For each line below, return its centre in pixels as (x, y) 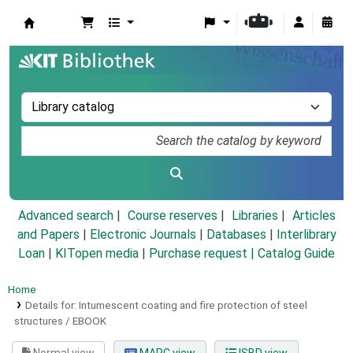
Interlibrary (306, 235)
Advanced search (65, 216)
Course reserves (172, 216)
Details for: (52, 305)
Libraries (255, 216)
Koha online (64, 40)
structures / (42, 321)
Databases (236, 235)
